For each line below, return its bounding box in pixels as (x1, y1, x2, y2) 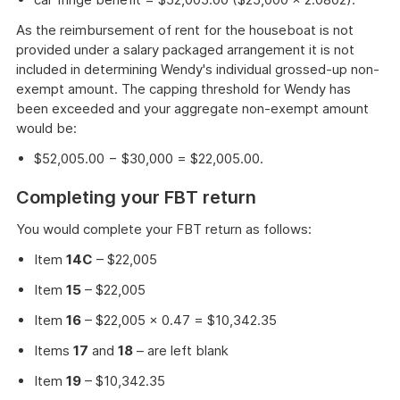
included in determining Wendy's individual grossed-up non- (16, 61, 379, 79)
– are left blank (133, 342, 229, 360)
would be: (16, 120, 77, 137)
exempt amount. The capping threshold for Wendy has (16, 80, 351, 98)
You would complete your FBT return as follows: (16, 221, 312, 238)
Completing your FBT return (16, 187, 256, 209)
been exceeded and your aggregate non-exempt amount (16, 100, 369, 118)
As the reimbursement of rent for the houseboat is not (16, 21, 354, 39)
